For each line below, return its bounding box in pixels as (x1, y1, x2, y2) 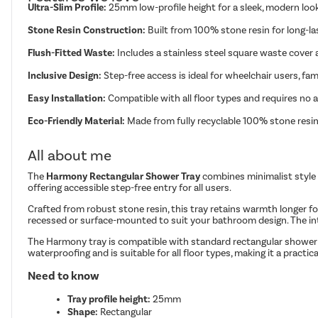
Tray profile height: (67, 293, 151, 306)
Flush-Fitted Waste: (28, 46, 116, 59)
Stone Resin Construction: (28, 23, 146, 36)
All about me (28, 146, 112, 164)
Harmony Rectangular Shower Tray (46, 170, 201, 182)
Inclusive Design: (28, 69, 102, 82)
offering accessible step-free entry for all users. (28, 181, 232, 194)
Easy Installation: (28, 92, 106, 104)
